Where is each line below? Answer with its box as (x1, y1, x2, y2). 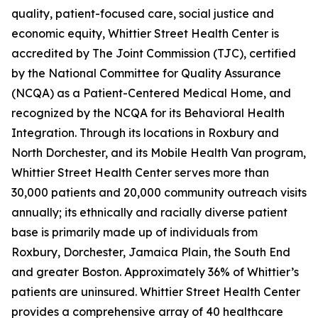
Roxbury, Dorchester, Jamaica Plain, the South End (11, 245, 290, 259)
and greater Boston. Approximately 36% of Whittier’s (11, 265, 299, 279)
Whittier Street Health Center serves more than (11, 165, 269, 180)
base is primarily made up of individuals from (11, 225, 258, 239)
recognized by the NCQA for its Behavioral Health (11, 106, 285, 120)
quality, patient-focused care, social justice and (11, 6, 274, 21)
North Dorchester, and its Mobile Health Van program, (11, 146, 306, 160)
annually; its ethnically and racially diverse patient (11, 205, 287, 219)
